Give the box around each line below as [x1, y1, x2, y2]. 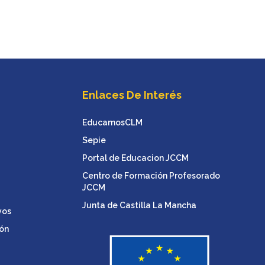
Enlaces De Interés [82, 88, 182, 101]
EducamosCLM [82, 117, 143, 127]
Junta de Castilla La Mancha [82, 200, 197, 210]
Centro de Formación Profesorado [82, 170, 221, 180]
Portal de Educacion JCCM [82, 153, 189, 163]
